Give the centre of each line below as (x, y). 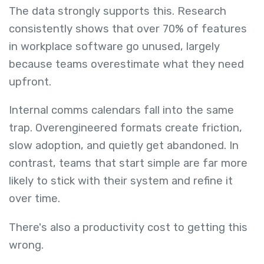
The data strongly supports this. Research (118, 11)
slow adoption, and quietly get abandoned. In (124, 146)
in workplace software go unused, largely (114, 46)
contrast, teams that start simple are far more (128, 164)
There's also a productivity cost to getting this (128, 227)
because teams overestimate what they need (126, 64)
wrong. (28, 245)
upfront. (30, 82)
